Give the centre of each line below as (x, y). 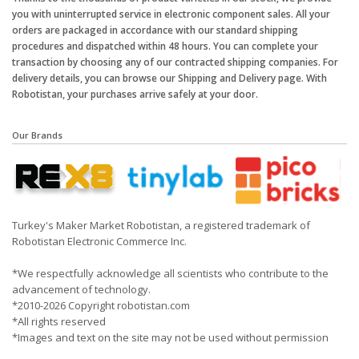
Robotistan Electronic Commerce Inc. (99, 241)
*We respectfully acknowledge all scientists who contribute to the (170, 273)
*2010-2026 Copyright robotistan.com (101, 305)
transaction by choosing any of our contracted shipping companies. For (175, 63)
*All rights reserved (59, 321)
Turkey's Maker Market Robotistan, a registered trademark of (161, 225)
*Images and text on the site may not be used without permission (170, 337)
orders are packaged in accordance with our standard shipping (155, 30)
